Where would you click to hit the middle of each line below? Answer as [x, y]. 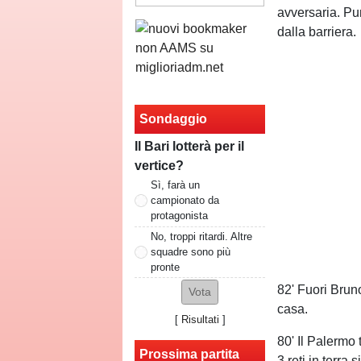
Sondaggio [173, 118]
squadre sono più [191, 251]
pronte [165, 267]
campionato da [185, 200]
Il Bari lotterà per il [189, 146]
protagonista [179, 215]
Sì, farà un [175, 185]
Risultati [200, 320]
